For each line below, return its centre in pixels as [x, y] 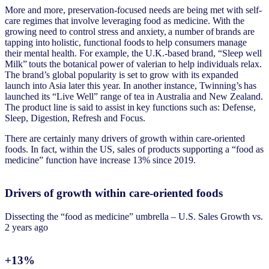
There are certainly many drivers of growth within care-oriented [125, 139]
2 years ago [26, 227]
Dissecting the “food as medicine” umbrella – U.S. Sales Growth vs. [134, 216]
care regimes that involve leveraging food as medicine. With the [125, 21]
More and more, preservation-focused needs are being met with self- [133, 10]
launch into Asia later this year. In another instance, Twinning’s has [131, 86]
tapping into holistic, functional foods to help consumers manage [126, 43]
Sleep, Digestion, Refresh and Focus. [77, 118]
